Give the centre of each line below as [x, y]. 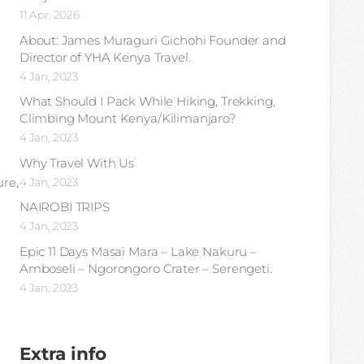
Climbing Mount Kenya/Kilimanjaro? [127, 119]
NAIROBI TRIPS [64, 207]
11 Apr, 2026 [50, 15]
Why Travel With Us [77, 162]
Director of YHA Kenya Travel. [105, 57]
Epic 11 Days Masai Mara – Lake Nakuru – [138, 251]
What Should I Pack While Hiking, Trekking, [147, 102]
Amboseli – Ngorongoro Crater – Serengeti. [145, 268]
